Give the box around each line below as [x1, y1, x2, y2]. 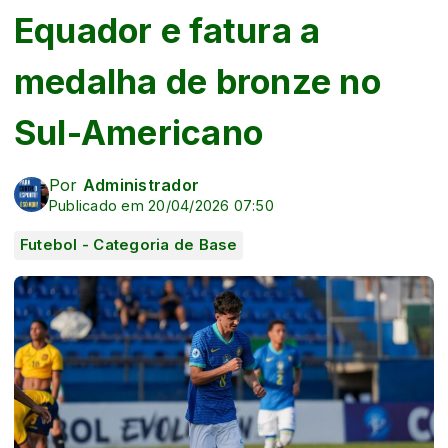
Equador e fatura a [14, 9, 321, 51]
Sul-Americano [14, 111, 264, 153]
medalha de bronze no [14, 60, 381, 102]
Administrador [82, 174, 200, 195]
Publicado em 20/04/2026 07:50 [49, 196, 274, 214]
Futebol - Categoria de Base [20, 235, 238, 254]
